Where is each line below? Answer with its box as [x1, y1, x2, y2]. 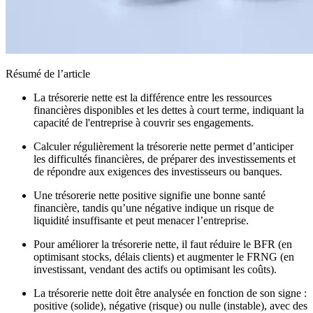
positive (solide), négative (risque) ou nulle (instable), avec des [34, 299, 307, 312]
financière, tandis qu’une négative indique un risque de [34, 201, 274, 214]
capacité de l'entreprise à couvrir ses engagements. [34, 116, 254, 129]
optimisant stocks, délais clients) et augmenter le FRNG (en [34, 250, 294, 263]
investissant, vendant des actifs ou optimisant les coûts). [34, 263, 277, 275]
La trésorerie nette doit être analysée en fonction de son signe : [34, 286, 307, 299]
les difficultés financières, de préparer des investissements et [34, 152, 296, 165]
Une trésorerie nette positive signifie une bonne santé [34, 189, 265, 201]
